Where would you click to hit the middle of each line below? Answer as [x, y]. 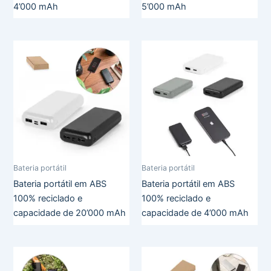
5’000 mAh [164, 7]
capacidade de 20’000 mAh [70, 213]
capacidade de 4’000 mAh [195, 213]
